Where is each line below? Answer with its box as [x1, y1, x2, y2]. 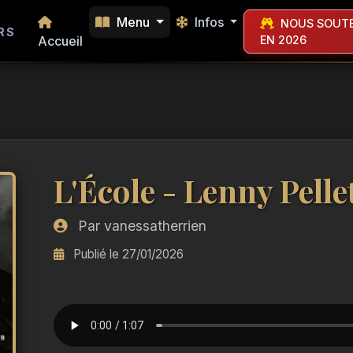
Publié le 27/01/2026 [69, 247, 184, 262]
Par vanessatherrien [73, 217, 206, 234]
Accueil [38, 33, 83, 49]
